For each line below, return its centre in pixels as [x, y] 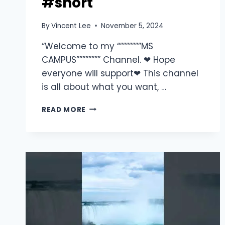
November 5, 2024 [133, 26]
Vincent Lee [71, 26]
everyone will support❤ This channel [120, 73]
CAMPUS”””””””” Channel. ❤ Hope [108, 60]
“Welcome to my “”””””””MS [97, 46]
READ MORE [64, 109]
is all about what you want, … [104, 87]
